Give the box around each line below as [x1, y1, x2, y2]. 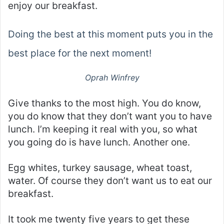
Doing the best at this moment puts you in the [8, 28, 213, 40]
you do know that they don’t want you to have [8, 110, 212, 122]
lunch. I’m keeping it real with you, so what [8, 123, 197, 135]
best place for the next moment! [8, 47, 151, 59]
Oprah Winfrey [84, 72, 139, 83]
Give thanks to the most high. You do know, [8, 97, 201, 109]
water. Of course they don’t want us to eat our [8, 175, 212, 187]
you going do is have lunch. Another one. [8, 136, 190, 148]
